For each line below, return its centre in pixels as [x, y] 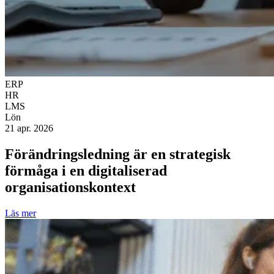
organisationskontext [70, 187]
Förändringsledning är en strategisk [118, 154]
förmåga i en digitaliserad [86, 171]
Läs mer [20, 213]
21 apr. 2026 [29, 128]
